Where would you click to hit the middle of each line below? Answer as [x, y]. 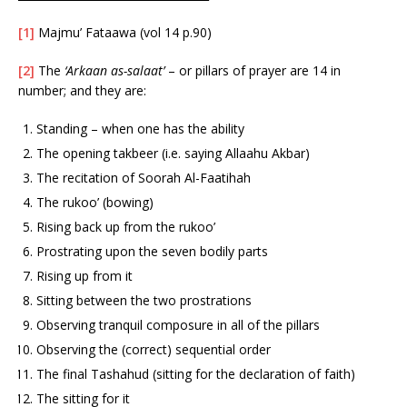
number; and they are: [82, 90]
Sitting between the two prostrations [144, 300]
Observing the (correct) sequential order [154, 349]
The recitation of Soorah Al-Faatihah [144, 177]
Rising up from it [84, 275]
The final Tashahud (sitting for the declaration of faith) [196, 373]
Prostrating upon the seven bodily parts [152, 251]
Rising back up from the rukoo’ [126, 226]
